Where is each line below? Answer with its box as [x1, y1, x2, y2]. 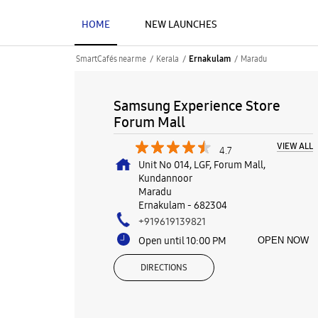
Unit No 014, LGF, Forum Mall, [138, 158, 265, 171]
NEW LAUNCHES [144, 18, 217, 31]
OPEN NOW [257, 235, 309, 246]
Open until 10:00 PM [138, 234, 226, 247]
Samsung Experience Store [113, 97, 280, 115]
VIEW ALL [276, 141, 313, 152]
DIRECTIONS [140, 262, 187, 273]
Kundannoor [138, 172, 192, 185]
